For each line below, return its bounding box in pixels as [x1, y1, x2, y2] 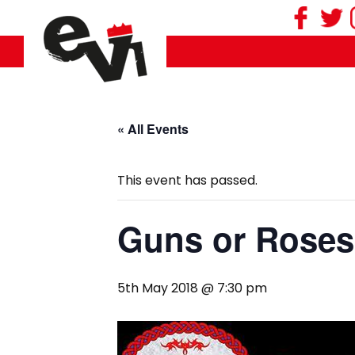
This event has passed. [117, 171, 258, 189]
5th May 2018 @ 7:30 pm [117, 279, 267, 297]
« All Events [117, 120, 189, 138]
